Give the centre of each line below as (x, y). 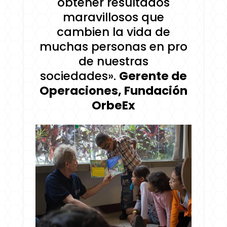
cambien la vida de (113, 32)
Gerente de (153, 76)
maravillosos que (113, 17)
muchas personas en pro (113, 47)
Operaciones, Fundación (113, 91)
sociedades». (78, 76)
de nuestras (113, 62)
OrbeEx (113, 106)
